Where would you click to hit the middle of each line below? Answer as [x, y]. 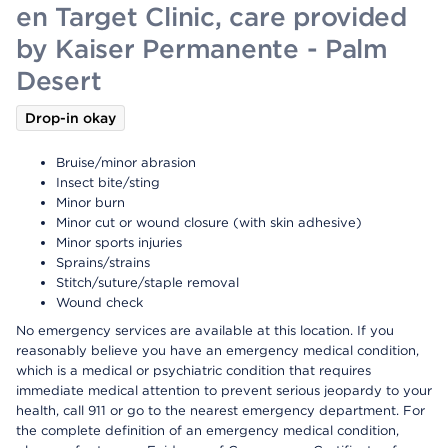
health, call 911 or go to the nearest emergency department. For [220, 410]
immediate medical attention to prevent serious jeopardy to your [224, 390]
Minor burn [90, 202]
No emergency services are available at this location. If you [205, 330]
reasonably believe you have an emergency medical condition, [217, 350]
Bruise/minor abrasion [126, 162]
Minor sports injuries [119, 242]
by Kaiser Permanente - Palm [202, 48]
